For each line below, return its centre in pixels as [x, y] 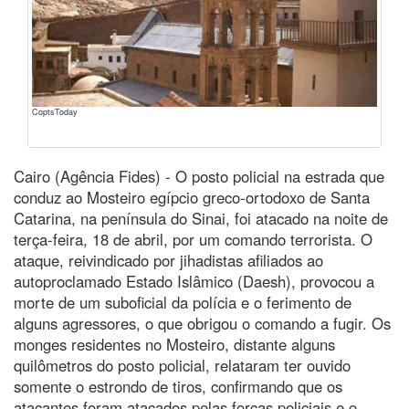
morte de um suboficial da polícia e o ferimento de [183, 302]
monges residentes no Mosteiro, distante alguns [174, 344]
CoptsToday [55, 111]
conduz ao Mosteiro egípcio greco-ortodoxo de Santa [192, 197]
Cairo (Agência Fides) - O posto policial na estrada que [199, 176]
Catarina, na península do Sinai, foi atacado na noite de [201, 218]
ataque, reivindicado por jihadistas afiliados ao [168, 260]
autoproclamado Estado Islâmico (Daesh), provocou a [194, 281]
